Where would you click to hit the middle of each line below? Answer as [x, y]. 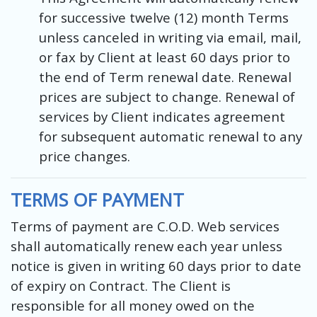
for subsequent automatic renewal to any [171, 136]
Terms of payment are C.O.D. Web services [145, 226]
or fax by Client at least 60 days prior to [165, 57]
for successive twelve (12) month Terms [164, 17]
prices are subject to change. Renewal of [167, 96]
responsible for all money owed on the [133, 305]
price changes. [85, 156]
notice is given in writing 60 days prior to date [156, 265]
